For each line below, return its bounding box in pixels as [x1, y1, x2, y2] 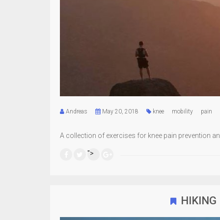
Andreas [66, 108, 87, 115]
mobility [172, 108, 193, 115]
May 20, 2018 [101, 108, 138, 115]
